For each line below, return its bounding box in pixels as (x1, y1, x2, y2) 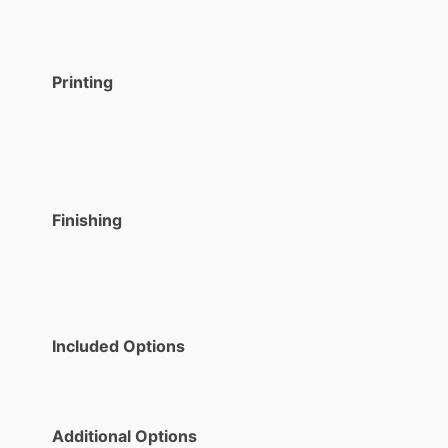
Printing (52, 71, 113, 92)
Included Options (52, 335, 185, 356)
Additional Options (52, 425, 197, 446)
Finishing (52, 209, 122, 230)
